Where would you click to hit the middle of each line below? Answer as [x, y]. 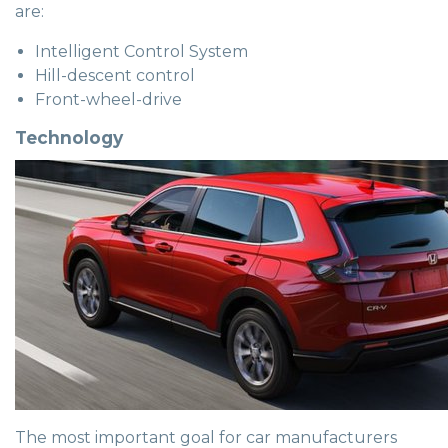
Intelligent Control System [141, 51]
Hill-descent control [115, 75]
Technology [69, 137]
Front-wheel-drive [108, 99]
